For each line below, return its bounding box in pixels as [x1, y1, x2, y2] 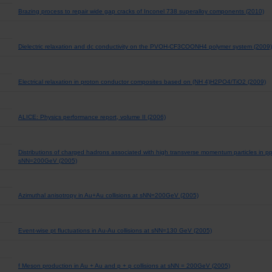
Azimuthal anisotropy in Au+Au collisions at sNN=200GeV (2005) [18, 192, 199, 199]
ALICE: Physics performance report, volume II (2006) [18, 114, 166, 120]
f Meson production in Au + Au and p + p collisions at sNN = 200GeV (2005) [18, 262, 230, 269]
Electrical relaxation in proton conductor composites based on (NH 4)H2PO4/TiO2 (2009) [18, 78, 266, 85]
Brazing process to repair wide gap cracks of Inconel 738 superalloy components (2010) [18, 8, 264, 15]
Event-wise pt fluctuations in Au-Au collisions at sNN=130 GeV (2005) [18, 227, 212, 234]
